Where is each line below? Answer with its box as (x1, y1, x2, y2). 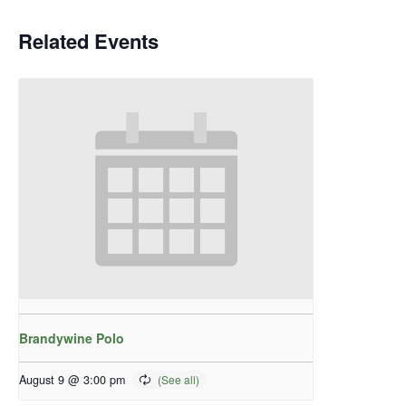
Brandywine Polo (19, 329, 124, 348)
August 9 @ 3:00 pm (19, 372, 125, 389)
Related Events (18, 26, 159, 55)
